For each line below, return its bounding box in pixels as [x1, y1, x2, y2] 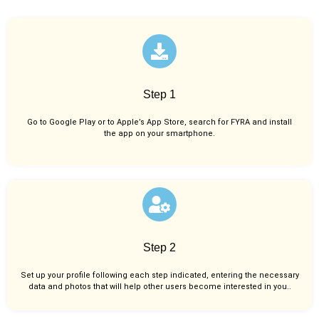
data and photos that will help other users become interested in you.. [28, 282, 291, 292]
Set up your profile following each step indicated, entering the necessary [20, 271, 299, 281]
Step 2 [143, 241, 176, 254]
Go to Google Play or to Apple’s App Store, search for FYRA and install [27, 117, 292, 127]
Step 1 [143, 88, 176, 100]
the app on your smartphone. [104, 128, 215, 138]
